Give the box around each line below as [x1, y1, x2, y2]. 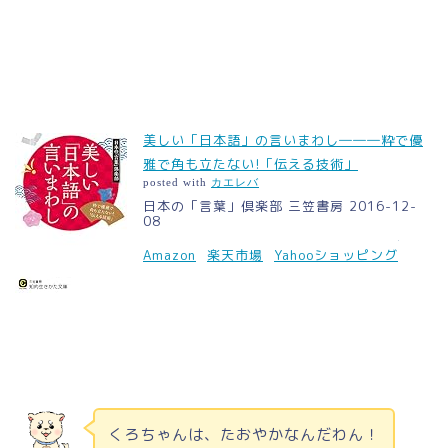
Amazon [143, 246, 196, 265]
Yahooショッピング [274, 246, 398, 265]
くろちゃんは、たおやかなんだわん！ [107, 423, 380, 445]
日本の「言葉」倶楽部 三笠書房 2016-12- [143, 197, 417, 216]
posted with [143, 177, 211, 189]
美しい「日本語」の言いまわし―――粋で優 [143, 131, 423, 150]
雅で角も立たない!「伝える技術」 [143, 155, 358, 174]
